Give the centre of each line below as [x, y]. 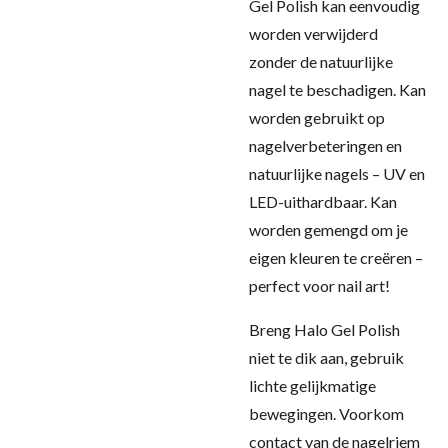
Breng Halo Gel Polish [324, 329]
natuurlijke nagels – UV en [337, 173]
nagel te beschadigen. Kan [337, 89]
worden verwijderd [313, 33]
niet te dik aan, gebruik [326, 357]
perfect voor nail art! [319, 285]
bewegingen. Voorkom [326, 413]
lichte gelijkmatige [312, 385]
